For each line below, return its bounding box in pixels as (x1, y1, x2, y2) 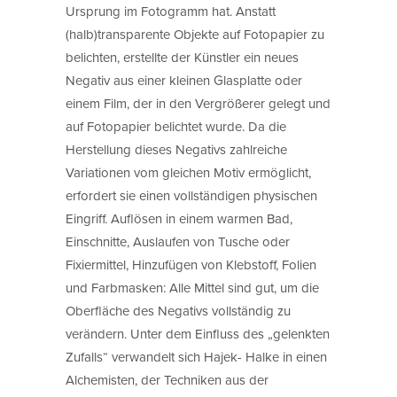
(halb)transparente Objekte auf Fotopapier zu (66, 24, 324, 43)
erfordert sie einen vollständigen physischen (66, 185, 317, 205)
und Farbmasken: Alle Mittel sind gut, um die (66, 277, 319, 297)
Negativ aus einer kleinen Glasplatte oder (66, 70, 302, 90)
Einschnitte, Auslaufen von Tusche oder (66, 231, 290, 251)
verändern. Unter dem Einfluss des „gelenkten (66, 323, 330, 343)
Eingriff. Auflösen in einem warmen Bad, (66, 208, 292, 228)
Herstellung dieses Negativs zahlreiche (66, 139, 287, 159)
